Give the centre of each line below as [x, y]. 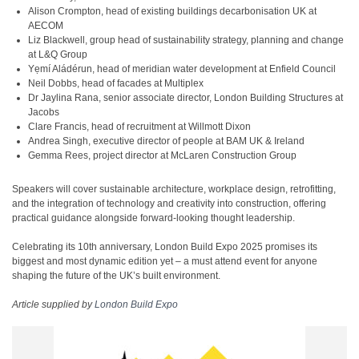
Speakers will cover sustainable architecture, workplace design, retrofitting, [174, 189]
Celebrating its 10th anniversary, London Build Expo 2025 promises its [165, 247]
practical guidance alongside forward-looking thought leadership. [153, 218]
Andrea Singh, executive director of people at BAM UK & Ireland [166, 141]
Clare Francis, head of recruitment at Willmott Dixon [139, 127]
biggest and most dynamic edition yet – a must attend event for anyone [165, 261]
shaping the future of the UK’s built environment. [116, 276]
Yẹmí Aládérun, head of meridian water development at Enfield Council [182, 69]
